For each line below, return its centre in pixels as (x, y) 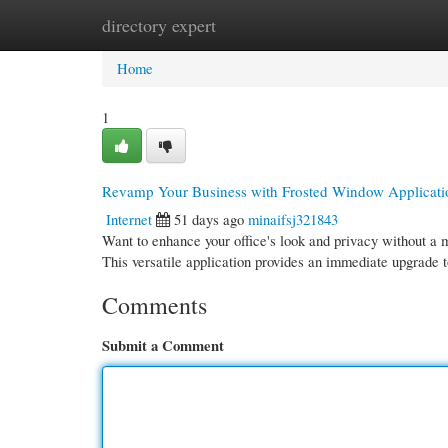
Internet (129, 219)
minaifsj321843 (293, 219)
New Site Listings (251, 25)
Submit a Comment (163, 345)
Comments (154, 305)
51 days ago (209, 219)
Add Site (361, 25)
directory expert (159, 25)
